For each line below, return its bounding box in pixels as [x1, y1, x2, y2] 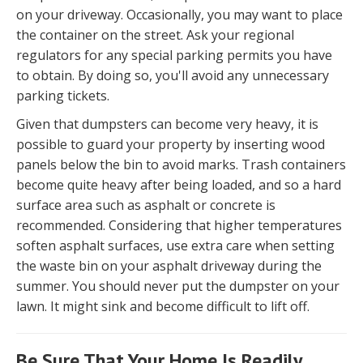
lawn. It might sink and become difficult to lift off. [16, 297, 310, 316]
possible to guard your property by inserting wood [16, 135, 325, 154]
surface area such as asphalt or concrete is [16, 196, 275, 215]
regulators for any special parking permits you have [16, 46, 332, 65]
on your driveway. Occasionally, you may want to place [16, 6, 343, 24]
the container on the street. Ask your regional [16, 26, 294, 45]
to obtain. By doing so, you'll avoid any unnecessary [16, 66, 329, 85]
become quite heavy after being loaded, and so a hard [16, 176, 341, 194]
